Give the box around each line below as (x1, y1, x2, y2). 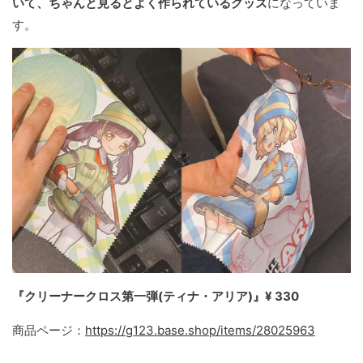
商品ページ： (12, 322, 85, 339)
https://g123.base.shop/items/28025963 (85, 322, 315, 339)
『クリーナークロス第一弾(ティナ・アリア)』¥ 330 (12, 288, 299, 305)
